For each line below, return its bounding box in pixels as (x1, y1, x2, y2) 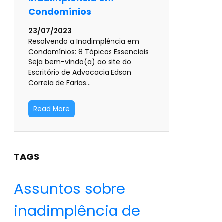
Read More (33, 104, 70, 114)
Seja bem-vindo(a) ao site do (28, 57, 131, 67)
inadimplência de (14, 200, 140, 221)
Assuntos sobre (14, 178, 125, 199)
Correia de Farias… (28, 78, 91, 88)
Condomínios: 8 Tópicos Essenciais (28, 47, 149, 57)
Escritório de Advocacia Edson (28, 67, 131, 78)
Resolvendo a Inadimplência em (28, 36, 139, 47)
